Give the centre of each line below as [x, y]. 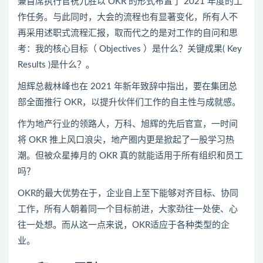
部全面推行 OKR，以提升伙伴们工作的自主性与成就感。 [129, 102]
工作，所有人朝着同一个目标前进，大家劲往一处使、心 [128, 209]
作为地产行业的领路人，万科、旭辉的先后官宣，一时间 [128, 124]
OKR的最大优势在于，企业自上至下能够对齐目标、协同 [128, 193]
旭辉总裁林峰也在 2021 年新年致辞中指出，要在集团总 [127, 86]
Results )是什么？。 [56, 65]
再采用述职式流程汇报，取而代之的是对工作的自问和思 [128, 33]
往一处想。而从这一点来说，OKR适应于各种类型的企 [124, 225]
